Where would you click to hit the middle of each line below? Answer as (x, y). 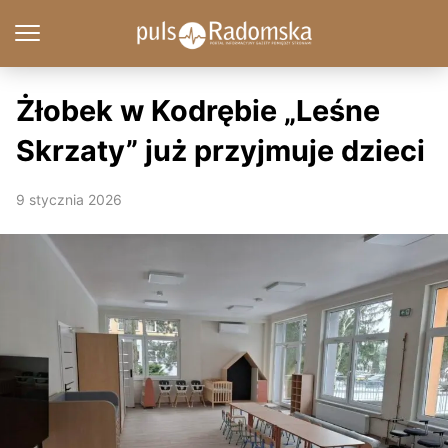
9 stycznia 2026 (69, 199)
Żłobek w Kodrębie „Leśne (198, 110)
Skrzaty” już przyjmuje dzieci (220, 150)
